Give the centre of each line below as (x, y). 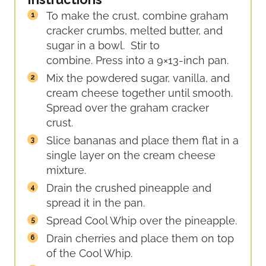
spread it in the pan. (96, 203)
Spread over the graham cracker (128, 108)
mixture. (66, 170)
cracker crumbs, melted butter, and (134, 31)
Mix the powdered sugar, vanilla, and (138, 78)
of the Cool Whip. (89, 254)
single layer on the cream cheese (131, 156)
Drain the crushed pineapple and (129, 188)
